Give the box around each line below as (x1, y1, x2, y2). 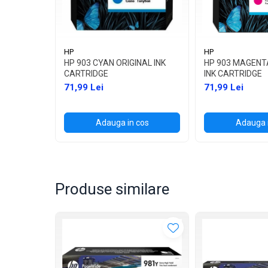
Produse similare (55, 180, 169, 198)
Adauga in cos (95, 118, 149, 127)
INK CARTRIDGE (204, 69, 262, 78)
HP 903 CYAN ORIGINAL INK (64, 58, 166, 68)
